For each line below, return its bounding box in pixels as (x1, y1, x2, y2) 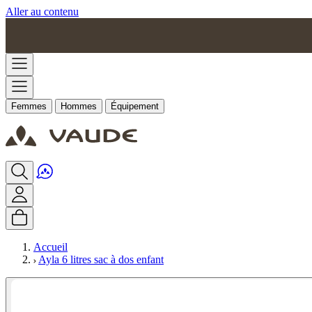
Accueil (33, 241, 68, 253)
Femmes (11, 101, 47, 111)
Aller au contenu (6, 6, 79, 17)
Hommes (61, 101, 97, 111)
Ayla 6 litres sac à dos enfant (38, 253, 164, 265)
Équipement (111, 101, 159, 111)
